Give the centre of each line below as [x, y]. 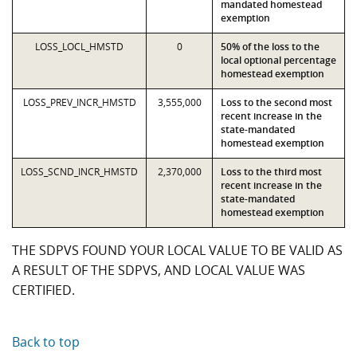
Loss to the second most [277, 102]
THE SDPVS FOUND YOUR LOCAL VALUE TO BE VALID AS [177, 250]
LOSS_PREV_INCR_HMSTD [79, 102]
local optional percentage [279, 60]
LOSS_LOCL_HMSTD [79, 47]
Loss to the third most [271, 172]
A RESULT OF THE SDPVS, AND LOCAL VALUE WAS [159, 270]
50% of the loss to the [270, 47]
